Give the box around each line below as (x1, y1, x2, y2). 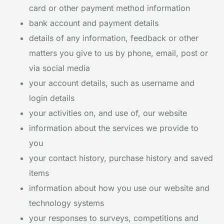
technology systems (29, 198, 104, 208)
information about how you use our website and (29, 183, 209, 193)
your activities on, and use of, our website (29, 108, 187, 118)
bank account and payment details (29, 18, 158, 28)
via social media (29, 63, 90, 73)
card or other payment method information (29, 3, 190, 13)
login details (29, 93, 74, 103)
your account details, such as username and (29, 78, 194, 88)
